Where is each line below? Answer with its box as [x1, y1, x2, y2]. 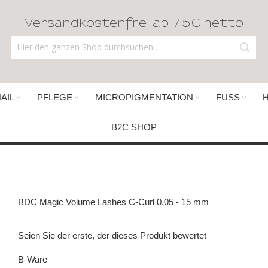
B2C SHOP [111, 122, 157, 132]
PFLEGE [36, 92, 72, 102]
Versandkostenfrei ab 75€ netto [24, 17, 243, 29]
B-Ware [17, 254, 47, 264]
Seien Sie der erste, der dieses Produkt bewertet [17, 230, 206, 240]
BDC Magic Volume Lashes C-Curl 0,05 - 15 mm [17, 197, 209, 207]
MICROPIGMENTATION [95, 92, 193, 102]
